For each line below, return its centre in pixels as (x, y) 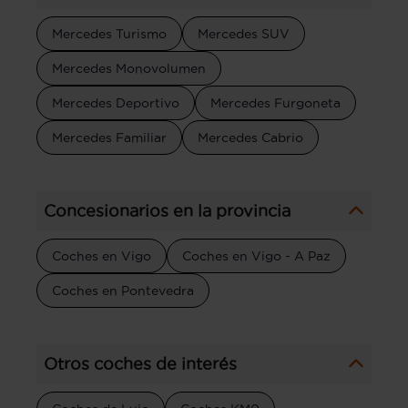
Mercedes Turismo (109, 33)
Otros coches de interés (140, 363)
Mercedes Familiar (109, 137)
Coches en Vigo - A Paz (256, 255)
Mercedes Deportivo (116, 102)
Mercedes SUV (244, 33)
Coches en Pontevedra (123, 290)
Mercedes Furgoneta (275, 102)
